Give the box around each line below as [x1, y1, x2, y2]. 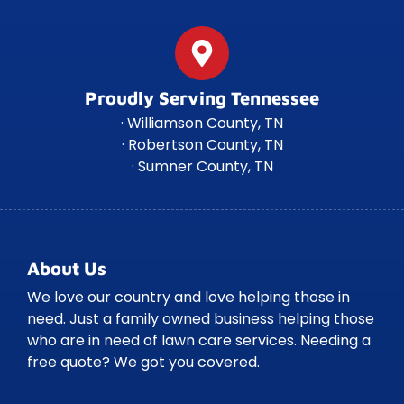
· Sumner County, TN [131, 156, 273, 178]
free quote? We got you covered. [27, 352, 260, 373]
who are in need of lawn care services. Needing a [27, 330, 371, 352]
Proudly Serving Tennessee [85, 87, 319, 109]
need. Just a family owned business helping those [27, 308, 374, 330]
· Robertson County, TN [121, 134, 283, 156]
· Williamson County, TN [121, 113, 283, 134]
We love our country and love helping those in [27, 287, 350, 308]
